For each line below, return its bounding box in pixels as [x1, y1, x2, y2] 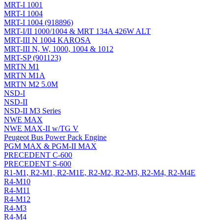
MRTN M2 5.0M [4, 80, 58, 89]
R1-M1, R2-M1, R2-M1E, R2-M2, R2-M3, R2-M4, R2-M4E [4, 168, 195, 177]
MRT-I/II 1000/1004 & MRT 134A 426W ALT [4, 27, 151, 36]
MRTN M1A [4, 71, 45, 80]
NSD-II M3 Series [4, 107, 61, 115]
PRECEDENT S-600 [4, 160, 71, 168]
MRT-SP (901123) [4, 54, 61, 62]
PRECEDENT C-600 [4, 151, 72, 160]
